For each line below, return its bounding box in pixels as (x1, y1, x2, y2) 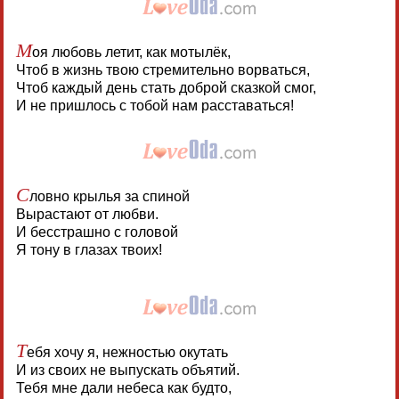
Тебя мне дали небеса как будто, (15, 380, 232, 396)
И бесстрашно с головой (15, 224, 178, 240)
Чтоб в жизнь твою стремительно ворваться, (15, 62, 310, 78)
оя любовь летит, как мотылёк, (31, 45, 231, 61)
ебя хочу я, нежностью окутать (26, 345, 228, 361)
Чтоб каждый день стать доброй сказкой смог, (15, 80, 316, 96)
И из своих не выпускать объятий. (15, 362, 240, 379)
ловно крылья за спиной (28, 189, 190, 205)
